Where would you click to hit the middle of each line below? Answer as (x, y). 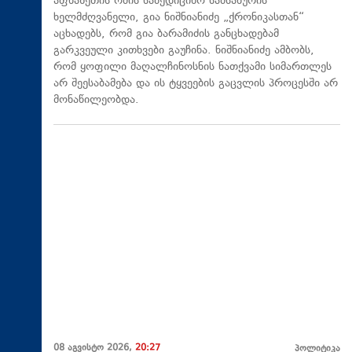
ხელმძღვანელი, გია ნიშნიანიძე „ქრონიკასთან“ (179, 17)
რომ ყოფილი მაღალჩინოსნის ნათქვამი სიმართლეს (192, 67)
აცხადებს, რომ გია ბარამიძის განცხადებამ (166, 34)
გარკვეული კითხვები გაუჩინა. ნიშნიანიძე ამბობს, (184, 50)
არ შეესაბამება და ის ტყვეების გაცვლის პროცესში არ (196, 83)
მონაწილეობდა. (96, 100)
